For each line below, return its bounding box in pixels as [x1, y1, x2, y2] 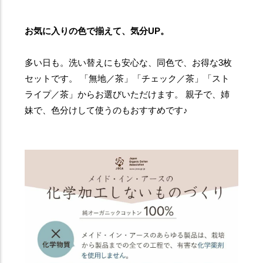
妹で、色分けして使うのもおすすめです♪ [25, 105, 188, 116]
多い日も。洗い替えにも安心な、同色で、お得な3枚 [25, 58, 232, 68]
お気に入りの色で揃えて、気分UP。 [25, 26, 170, 36]
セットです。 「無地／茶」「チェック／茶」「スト [25, 73, 230, 84]
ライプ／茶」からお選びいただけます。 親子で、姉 [25, 89, 230, 100]
